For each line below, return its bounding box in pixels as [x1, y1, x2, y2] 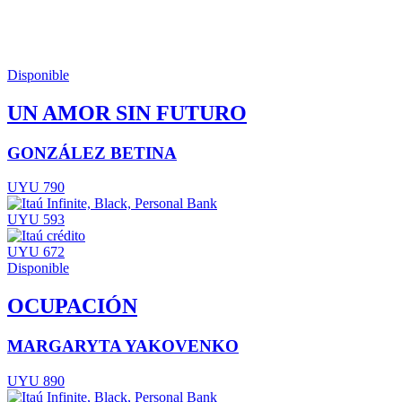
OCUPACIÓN [7, 294, 137, 319]
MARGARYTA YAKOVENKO [7, 336, 239, 356]
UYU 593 [7, 212, 65, 228]
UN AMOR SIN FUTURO [7, 100, 247, 125]
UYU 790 [7, 179, 65, 196]
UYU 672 [7, 244, 65, 260]
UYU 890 [7, 372, 65, 389]
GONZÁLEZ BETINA [7, 143, 177, 162]
